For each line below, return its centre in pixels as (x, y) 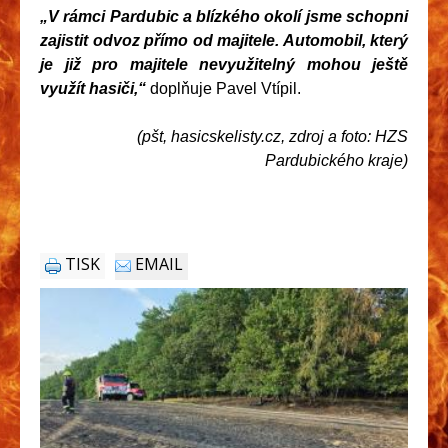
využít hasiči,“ (93, 88)
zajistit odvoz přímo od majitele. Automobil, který (224, 40)
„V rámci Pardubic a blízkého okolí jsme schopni (224, 16)
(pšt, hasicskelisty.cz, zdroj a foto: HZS (272, 136)
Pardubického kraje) (336, 160)
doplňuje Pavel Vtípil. (225, 88)
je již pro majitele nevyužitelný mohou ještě (224, 64)
